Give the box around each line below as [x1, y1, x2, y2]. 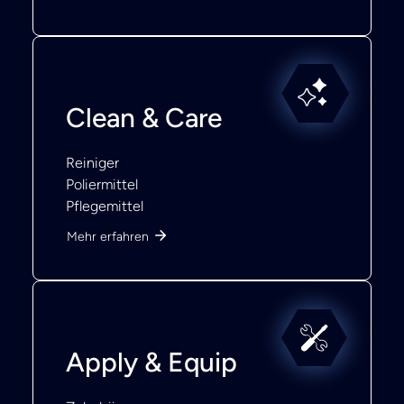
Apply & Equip [66, 345, 237, 379]
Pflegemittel [66, 197, 143, 215]
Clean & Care [66, 100, 222, 134]
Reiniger [66, 153, 119, 171]
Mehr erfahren [67, 229, 149, 244]
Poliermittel [66, 175, 138, 193]
